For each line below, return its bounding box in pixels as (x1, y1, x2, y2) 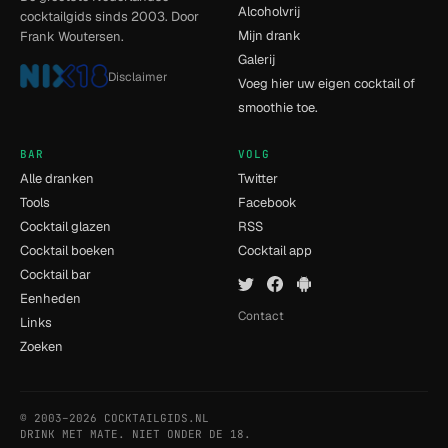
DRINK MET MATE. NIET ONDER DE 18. (20, 427, 252, 441)
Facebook (238, 194, 297, 211)
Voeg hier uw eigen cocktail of (238, 75, 415, 92)
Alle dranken (20, 170, 95, 187)
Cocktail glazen (20, 218, 112, 235)
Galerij (238, 51, 275, 68)
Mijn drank (238, 27, 301, 44)
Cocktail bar (20, 266, 92, 283)
